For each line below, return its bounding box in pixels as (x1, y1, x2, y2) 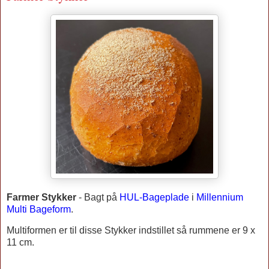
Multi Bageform (7, 204, 71, 214)
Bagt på (84, 192, 119, 202)
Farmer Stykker (7, 192, 76, 202)
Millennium (196, 192, 243, 202)
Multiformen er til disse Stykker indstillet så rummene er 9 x (7, 225, 255, 236)
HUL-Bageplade (119, 192, 189, 202)
